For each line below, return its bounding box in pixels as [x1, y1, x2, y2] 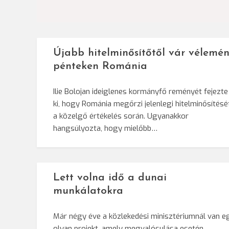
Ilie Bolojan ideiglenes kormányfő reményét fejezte [53, 86, 228, 97]
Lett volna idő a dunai [53, 172, 167, 184]
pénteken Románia [53, 61, 147, 72]
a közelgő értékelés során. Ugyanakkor [53, 111, 189, 122]
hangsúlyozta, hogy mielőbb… [53, 123, 157, 134]
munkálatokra [53, 186, 123, 197]
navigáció [52, 2, 118, 18]
